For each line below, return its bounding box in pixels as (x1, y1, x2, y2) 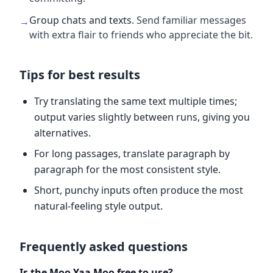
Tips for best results (19, 66, 140, 83)
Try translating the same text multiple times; (34, 94, 237, 108)
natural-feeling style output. (34, 199, 163, 213)
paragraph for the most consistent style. (34, 163, 221, 176)
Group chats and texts (29, 13, 132, 27)
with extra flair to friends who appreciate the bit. (29, 28, 253, 41)
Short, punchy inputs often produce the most (34, 183, 243, 197)
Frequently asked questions (19, 238, 188, 255)
